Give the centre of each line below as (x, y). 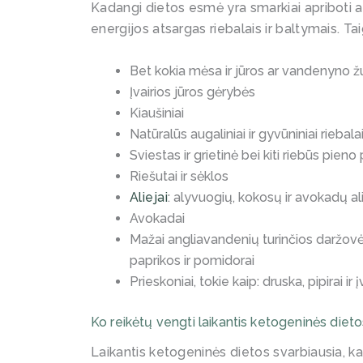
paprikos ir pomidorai (192, 260)
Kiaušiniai (157, 113)
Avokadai (157, 218)
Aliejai (149, 197)
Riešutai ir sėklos (179, 176)
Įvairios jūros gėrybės (192, 92)
